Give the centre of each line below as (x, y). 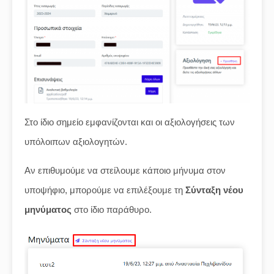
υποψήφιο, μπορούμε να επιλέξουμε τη (105, 190)
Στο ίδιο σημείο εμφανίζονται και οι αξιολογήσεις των (130, 122)
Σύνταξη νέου (214, 190)
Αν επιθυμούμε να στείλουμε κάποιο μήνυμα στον (125, 170)
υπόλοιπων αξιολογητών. (76, 141)
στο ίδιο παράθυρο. (112, 209)
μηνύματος (48, 209)
